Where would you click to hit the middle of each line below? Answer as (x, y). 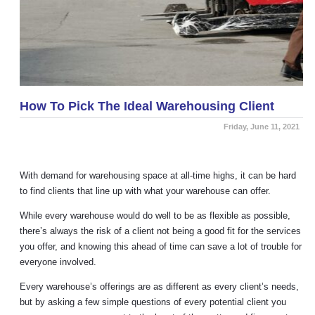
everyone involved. (58, 262)
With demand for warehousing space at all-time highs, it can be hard (158, 175)
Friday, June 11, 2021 (262, 127)
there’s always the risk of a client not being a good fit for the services (160, 231)
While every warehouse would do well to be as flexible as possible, (155, 216)
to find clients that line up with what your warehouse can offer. (145, 191)
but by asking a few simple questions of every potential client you (153, 302)
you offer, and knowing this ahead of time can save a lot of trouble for (161, 246)
